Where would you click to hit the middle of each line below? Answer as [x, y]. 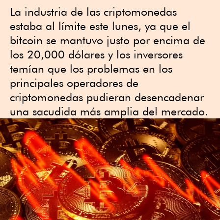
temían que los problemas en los [91, 69]
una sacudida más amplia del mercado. [109, 111]
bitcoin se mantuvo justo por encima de [108, 40]
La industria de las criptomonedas [93, 12]
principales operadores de [74, 83]
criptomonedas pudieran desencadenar [107, 97]
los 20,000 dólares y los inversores [96, 54]
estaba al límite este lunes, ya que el [100, 26]
